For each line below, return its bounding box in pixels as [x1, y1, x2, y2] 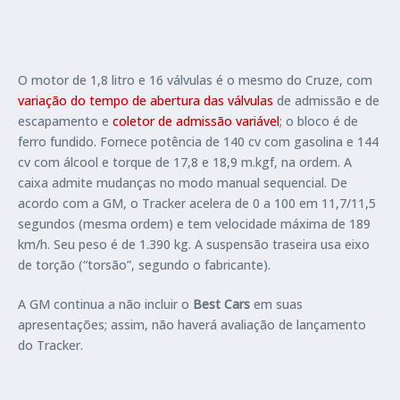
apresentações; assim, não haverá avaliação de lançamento [18, 316, 366, 333]
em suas [250, 296, 303, 312]
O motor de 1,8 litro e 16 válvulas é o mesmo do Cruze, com [18, 71, 372, 88]
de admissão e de [273, 92, 379, 109]
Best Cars [193, 296, 250, 312]
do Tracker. [18, 337, 83, 354]
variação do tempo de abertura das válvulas [18, 92, 273, 109]
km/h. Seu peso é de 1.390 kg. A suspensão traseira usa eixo [18, 236, 370, 253]
